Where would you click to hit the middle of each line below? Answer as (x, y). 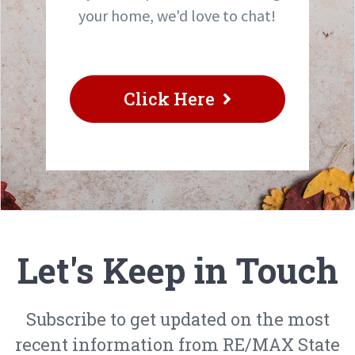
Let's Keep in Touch (177, 270)
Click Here (169, 99)
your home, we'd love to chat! (177, 15)
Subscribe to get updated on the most (177, 319)
